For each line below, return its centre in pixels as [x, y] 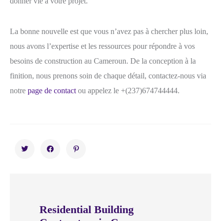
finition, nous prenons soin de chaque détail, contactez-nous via [108, 76]
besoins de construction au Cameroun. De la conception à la [103, 61]
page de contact [52, 91]
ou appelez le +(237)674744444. [128, 91]
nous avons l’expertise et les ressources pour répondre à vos [102, 46]
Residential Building [87, 210]
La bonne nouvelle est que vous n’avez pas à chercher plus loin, [109, 32]
